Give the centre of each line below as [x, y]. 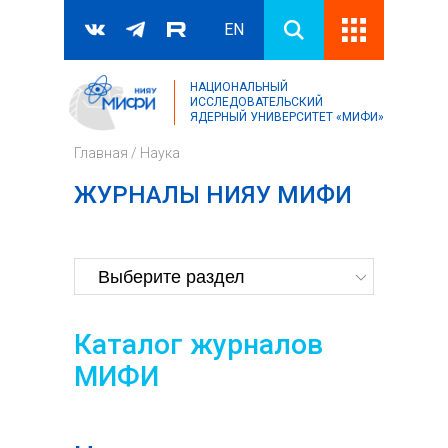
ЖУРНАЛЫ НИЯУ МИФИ [213, 195]
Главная [101, 153]
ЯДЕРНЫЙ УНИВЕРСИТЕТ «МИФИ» [287, 117]
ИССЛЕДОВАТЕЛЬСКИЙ [256, 102]
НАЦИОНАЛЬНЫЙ [239, 87]
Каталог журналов [198, 344]
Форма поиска [177, 129]
